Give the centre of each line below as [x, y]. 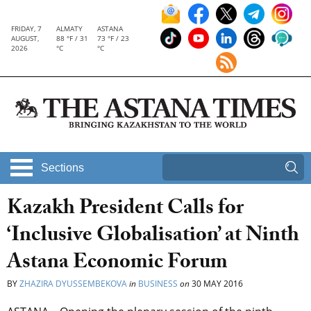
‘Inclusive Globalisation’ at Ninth [153, 237]
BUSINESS [158, 284]
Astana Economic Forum [117, 264]
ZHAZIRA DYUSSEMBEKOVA [73, 284]
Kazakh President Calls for [125, 210]
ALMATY [70, 28]
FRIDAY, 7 [26, 28]
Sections [62, 168]
